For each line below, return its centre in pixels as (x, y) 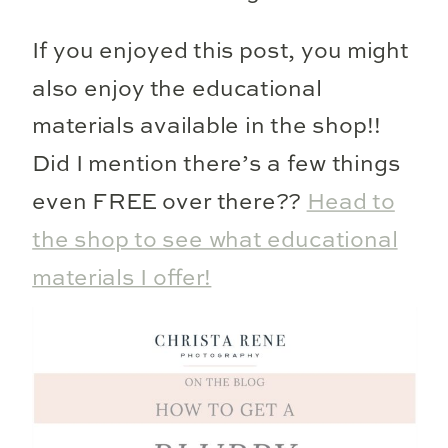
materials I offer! (122, 278)
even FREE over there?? (169, 203)
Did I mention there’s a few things (216, 165)
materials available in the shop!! (206, 127)
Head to (350, 203)
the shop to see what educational (215, 241)
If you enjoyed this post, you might (220, 52)
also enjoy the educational (177, 89)
